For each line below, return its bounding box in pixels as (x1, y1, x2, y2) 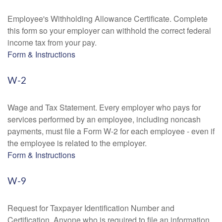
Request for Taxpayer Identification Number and (7, 202, 174, 214)
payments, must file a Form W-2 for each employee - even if (7, 125, 215, 137)
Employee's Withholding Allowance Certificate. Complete (7, 13, 208, 24)
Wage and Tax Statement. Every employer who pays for (7, 102, 201, 113)
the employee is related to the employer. (7, 137, 147, 149)
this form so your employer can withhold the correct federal (7, 25, 211, 36)
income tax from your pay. (7, 37, 97, 48)
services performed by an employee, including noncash (7, 113, 201, 125)
